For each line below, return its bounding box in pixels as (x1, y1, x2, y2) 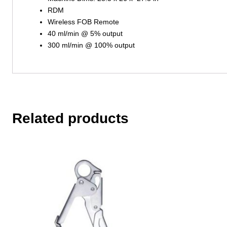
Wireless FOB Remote (47, 18, 119, 26)
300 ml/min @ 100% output (47, 41, 135, 50)
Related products (12, 110, 129, 127)
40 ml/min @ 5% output (47, 29, 123, 38)
